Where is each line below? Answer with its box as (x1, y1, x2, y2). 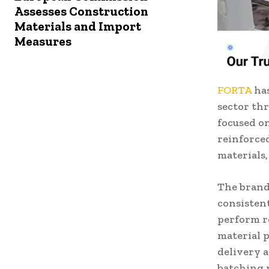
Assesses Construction (14, 4, 148, 19)
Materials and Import (14, 19, 141, 34)
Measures (14, 34, 71, 49)
